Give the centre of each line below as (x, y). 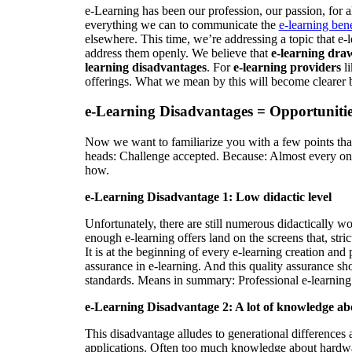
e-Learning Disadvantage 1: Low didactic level (208, 197)
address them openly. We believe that (178, 53)
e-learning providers (287, 67)
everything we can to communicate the (181, 24)
